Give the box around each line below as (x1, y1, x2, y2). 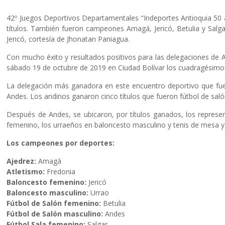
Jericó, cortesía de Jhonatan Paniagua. (7, 34, 130, 44)
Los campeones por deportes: (7, 138, 115, 148)
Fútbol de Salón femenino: (7, 198, 101, 208)
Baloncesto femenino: (7, 177, 87, 187)
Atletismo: (7, 167, 45, 176)
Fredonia (45, 167, 76, 176)
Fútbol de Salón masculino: (7, 209, 103, 218)
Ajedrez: (7, 156, 37, 166)
